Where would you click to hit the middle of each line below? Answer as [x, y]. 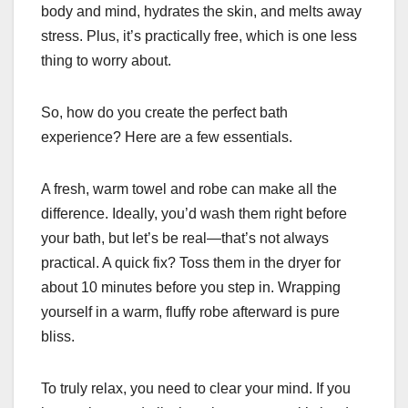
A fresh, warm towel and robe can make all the [189, 189]
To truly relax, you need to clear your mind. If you [196, 389]
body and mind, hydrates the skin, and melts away [201, 12]
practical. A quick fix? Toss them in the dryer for [191, 263]
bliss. [58, 337]
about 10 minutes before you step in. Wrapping [191, 288]
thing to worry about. [106, 61]
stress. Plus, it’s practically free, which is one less [199, 36]
